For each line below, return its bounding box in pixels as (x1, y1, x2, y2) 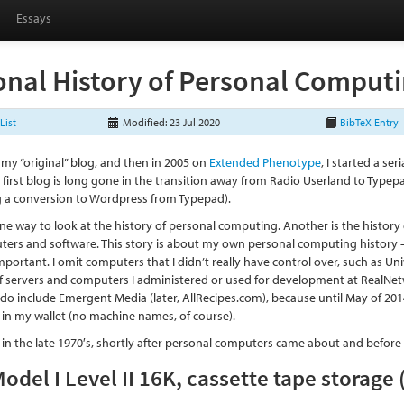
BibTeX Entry (340, 115, 399, 129)
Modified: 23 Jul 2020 (120, 115, 221, 129)
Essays (16, 10, 51, 26)
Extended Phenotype (209, 154, 322, 170)
